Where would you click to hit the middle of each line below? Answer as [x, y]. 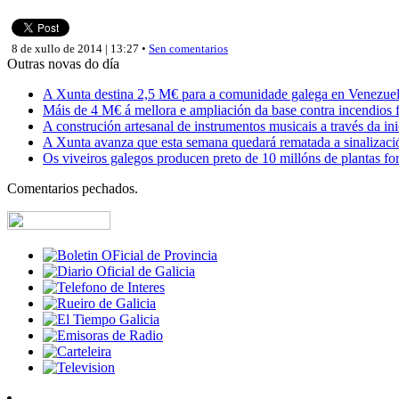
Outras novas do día [63, 63]
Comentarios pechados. [73, 188]
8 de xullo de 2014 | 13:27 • [80, 48]
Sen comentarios [188, 48]
